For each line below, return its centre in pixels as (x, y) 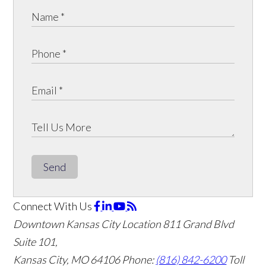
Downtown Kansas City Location (87, 224)
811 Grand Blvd (199, 224)
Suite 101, (36, 241)
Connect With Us (53, 206)
